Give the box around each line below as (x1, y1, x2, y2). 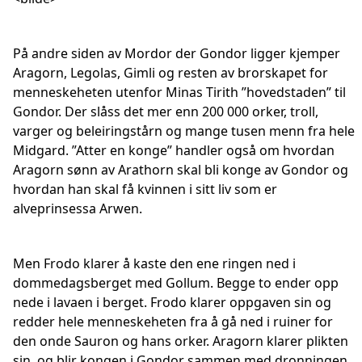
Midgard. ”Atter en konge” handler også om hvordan (13, 141, 335, 159)
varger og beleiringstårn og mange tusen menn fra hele (13, 122, 355, 140)
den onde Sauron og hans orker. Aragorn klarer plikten (13, 332, 348, 350)
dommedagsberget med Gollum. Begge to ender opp (13, 274, 339, 292)
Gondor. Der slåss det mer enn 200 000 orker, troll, (13, 103, 318, 120)
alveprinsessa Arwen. (13, 200, 142, 217)
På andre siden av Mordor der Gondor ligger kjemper (13, 44, 340, 62)
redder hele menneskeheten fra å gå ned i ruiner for (13, 313, 333, 330)
